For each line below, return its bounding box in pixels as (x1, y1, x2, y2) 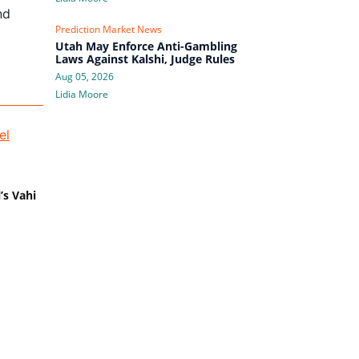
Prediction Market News (54, 22, 162, 36)
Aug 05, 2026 (54, 69, 114, 83)
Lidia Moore (54, 87, 108, 101)
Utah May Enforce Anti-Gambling (54, 38, 237, 54)
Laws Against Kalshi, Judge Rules (54, 50, 235, 67)
